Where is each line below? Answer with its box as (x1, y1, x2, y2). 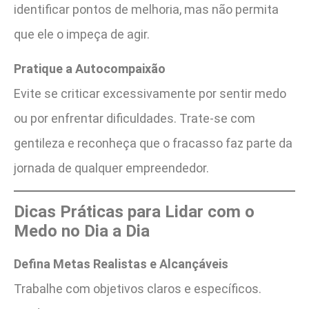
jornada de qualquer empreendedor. (14, 161, 209, 176)
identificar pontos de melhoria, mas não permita (14, 1, 279, 17)
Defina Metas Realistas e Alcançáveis (14, 256, 228, 271)
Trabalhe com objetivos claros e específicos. (14, 281, 261, 296)
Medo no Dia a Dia (14, 221, 150, 241)
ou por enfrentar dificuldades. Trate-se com (14, 111, 255, 126)
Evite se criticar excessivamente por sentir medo (14, 86, 286, 101)
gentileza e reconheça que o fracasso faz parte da (14, 136, 292, 151)
